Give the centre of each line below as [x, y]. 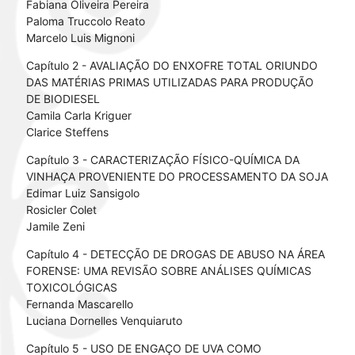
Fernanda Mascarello [79, 304]
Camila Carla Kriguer [78, 116]
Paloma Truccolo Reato [85, 21]
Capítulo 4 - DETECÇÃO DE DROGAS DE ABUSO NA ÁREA [175, 254]
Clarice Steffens [67, 132]
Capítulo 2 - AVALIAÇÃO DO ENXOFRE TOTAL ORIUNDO [172, 66]
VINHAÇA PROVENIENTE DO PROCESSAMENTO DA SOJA [177, 177]
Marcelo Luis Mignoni [80, 38]
